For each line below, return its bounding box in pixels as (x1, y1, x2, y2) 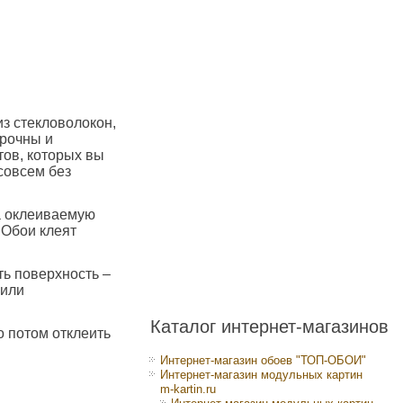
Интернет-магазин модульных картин (160, 368, 363, 381)
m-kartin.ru (160, 382, 216, 396)
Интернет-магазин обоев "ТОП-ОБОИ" (160, 354, 366, 367)
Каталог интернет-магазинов (150, 317, 389, 336)
